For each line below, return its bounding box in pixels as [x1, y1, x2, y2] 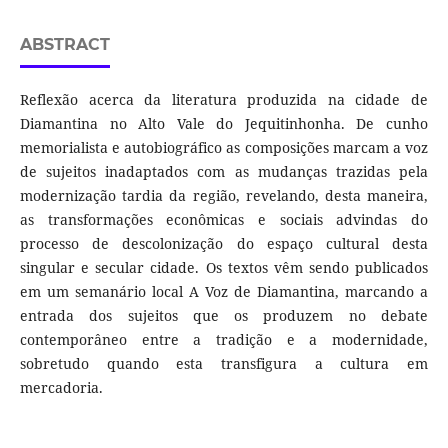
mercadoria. [19, 378, 103, 398]
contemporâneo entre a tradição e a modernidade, [19, 330, 429, 350]
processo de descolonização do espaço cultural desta [19, 234, 429, 254]
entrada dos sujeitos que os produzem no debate [19, 306, 429, 326]
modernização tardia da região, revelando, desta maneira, [19, 186, 429, 206]
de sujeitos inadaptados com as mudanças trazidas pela [19, 162, 429, 182]
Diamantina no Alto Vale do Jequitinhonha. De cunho [19, 114, 429, 134]
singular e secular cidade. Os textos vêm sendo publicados [19, 258, 429, 278]
